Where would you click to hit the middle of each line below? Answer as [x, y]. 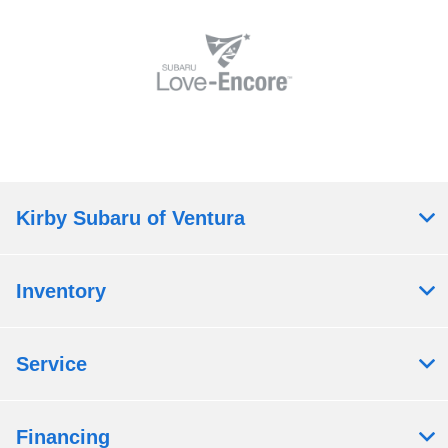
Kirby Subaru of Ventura [130, 218]
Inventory [61, 291]
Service [51, 364]
